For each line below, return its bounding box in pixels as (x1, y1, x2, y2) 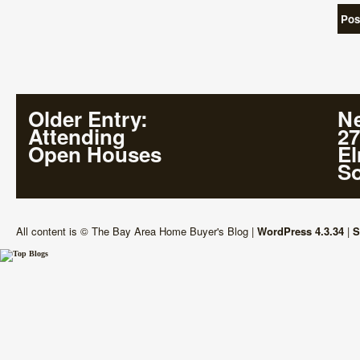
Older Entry (28, 103, 141, 133)
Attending (28, 121, 125, 151)
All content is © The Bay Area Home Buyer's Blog (16, 223, 248, 239)
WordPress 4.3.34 (257, 223, 344, 239)
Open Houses (28, 138, 162, 169)
